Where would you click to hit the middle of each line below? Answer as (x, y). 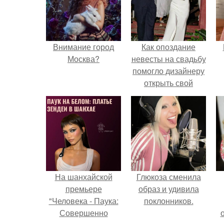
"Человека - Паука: (83, 201)
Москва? (83, 59)
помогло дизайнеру (168, 71)
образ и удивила (168, 189)
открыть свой (168, 83)
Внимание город (83, 47)
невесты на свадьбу (168, 59)
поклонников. (168, 201)
